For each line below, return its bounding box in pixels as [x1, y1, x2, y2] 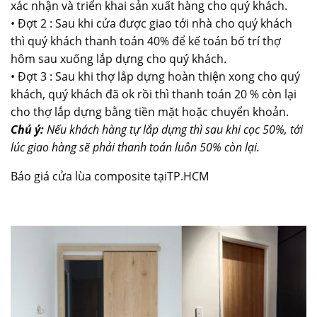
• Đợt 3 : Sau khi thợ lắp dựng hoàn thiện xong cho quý [11, 68, 300, 84]
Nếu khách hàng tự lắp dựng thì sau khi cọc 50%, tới [44, 121, 303, 137]
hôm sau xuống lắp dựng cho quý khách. [11, 50, 226, 67]
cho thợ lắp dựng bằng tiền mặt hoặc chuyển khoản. [11, 103, 289, 120]
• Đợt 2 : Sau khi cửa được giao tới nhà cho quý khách [11, 15, 292, 31]
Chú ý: [11, 121, 44, 137]
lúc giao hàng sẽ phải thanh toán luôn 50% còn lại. [11, 139, 260, 155]
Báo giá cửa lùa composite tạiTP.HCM [11, 168, 209, 184]
